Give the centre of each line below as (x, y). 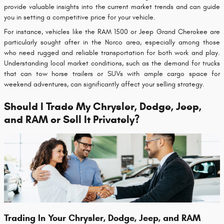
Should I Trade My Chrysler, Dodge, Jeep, (103, 107)
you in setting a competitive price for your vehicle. (80, 17)
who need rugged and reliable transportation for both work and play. (112, 53)
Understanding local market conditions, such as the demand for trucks (112, 63)
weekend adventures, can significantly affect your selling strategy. (104, 84)
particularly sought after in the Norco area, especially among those (112, 42)
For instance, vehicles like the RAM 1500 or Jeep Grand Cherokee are (112, 32)
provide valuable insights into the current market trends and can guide (112, 7)
